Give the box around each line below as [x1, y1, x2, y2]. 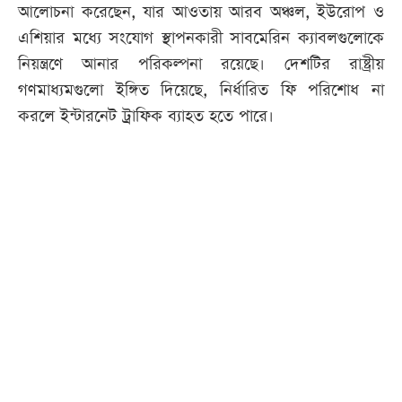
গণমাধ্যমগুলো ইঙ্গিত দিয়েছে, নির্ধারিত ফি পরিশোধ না [18, 79, 384, 102]
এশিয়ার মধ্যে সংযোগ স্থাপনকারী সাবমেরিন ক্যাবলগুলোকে [18, 27, 384, 50]
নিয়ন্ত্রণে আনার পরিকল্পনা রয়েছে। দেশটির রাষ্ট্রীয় [18, 53, 384, 76]
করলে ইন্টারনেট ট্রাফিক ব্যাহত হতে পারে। [18, 105, 274, 128]
